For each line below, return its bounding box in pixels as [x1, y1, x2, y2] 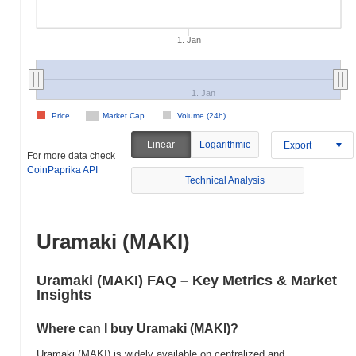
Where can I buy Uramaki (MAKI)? [37, 322, 238, 335]
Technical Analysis [185, 175, 265, 186]
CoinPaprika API [27, 164, 98, 176]
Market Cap [103, 111, 145, 120]
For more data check [27, 149, 115, 161]
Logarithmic [199, 139, 250, 150]
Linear [147, 139, 176, 150]
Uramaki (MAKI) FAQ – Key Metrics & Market [37, 273, 337, 288]
